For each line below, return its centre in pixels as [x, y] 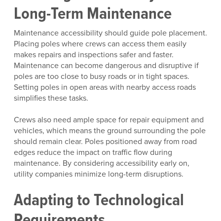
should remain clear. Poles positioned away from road [105, 141]
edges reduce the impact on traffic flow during [93, 152]
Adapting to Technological [99, 200]
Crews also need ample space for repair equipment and [109, 120]
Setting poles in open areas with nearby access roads [105, 87]
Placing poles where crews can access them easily [100, 43]
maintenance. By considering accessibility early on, [102, 163]
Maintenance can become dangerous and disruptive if [106, 65]
